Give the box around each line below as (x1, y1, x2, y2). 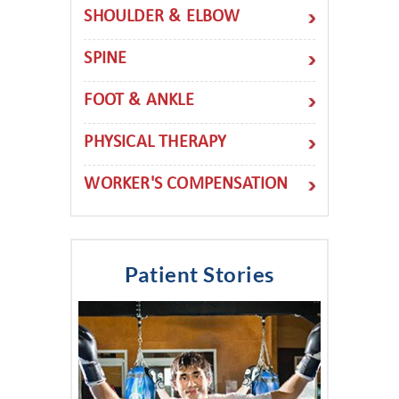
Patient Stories (125, 261, 274, 288)
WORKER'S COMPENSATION (84, 175, 289, 197)
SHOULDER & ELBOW (84, 8, 240, 29)
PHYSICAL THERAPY (84, 134, 227, 155)
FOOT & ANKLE (84, 92, 194, 113)
